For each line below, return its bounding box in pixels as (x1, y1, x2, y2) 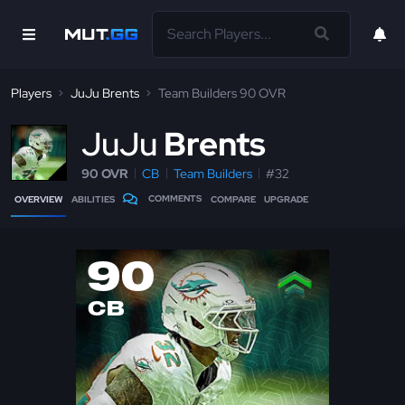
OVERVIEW (14, 193, 62, 205)
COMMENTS (148, 193, 202, 204)
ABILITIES (71, 193, 115, 205)
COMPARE (210, 193, 256, 205)
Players (11, 85, 52, 101)
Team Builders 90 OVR (158, 85, 286, 101)
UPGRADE (264, 193, 309, 205)
